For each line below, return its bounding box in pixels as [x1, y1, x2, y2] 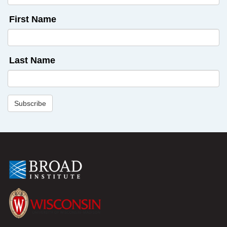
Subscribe [14, 99, 46, 108]
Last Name [9, 55, 55, 66]
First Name [9, 14, 56, 25]
